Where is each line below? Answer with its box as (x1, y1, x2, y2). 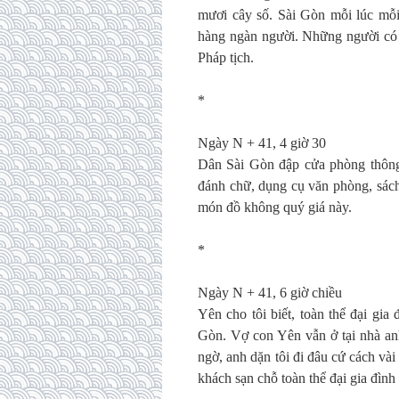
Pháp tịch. (198, 50, 254, 65)
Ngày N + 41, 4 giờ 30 (198, 135, 326, 151)
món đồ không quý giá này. (198, 199, 352, 215)
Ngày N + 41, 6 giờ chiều (198, 285, 342, 300)
